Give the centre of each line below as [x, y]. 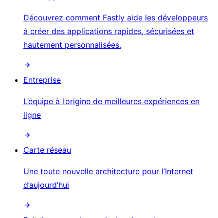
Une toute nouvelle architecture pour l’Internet [108, 171]
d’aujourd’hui [46, 185]
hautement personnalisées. [72, 45]
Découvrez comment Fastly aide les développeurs [116, 17]
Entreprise [42, 80]
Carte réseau [47, 150]
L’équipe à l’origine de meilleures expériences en [111, 101]
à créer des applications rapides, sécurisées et [109, 31]
